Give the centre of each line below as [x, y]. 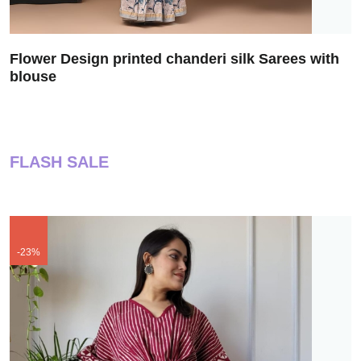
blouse [33, 77]
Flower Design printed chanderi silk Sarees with [174, 59]
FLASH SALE [59, 162]
